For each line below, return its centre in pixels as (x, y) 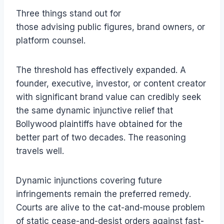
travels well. (40, 151)
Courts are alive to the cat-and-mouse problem (110, 207)
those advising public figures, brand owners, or (110, 27)
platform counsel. (51, 40)
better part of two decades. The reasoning (101, 137)
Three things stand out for (68, 13)
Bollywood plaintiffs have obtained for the (99, 124)
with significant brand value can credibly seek (108, 97)
